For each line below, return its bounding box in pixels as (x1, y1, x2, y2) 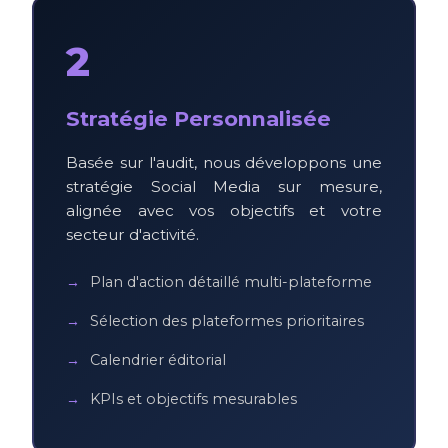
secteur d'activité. (66, 224, 199, 244)
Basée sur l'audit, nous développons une (66, 152, 382, 172)
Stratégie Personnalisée (66, 105, 331, 131)
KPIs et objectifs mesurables (90, 389, 297, 408)
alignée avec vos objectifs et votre (66, 200, 382, 220)
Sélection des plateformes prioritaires (90, 311, 364, 330)
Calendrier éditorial (90, 350, 226, 369)
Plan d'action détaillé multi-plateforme (90, 272, 372, 291)
